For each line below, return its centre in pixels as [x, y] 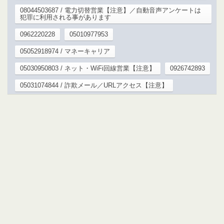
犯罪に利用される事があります [65, 17]
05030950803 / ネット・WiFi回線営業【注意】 [88, 68]
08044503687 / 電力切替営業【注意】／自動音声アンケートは [110, 10]
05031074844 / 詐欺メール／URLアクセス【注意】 [94, 85]
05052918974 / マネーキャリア [65, 51]
